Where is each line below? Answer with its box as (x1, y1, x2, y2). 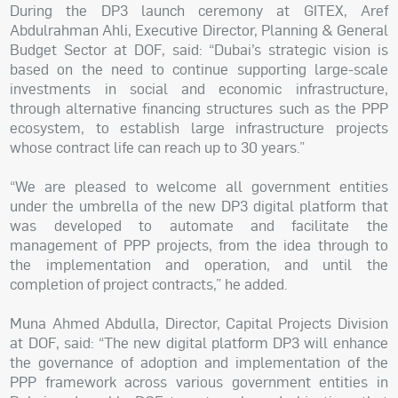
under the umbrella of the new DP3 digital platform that (10, 195, 388, 215)
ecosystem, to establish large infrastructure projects (10, 117, 388, 137)
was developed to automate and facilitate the (10, 215, 388, 235)
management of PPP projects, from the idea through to (10, 235, 388, 254)
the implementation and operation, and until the (10, 254, 388, 274)
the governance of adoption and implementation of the (10, 352, 388, 371)
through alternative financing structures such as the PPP (10, 98, 388, 117)
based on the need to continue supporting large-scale (10, 59, 388, 78)
